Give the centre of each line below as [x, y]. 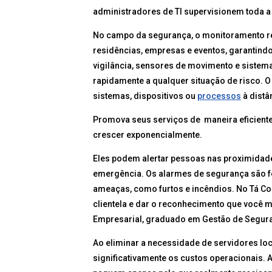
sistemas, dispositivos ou [145, 96]
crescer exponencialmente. [147, 135]
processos [219, 96]
